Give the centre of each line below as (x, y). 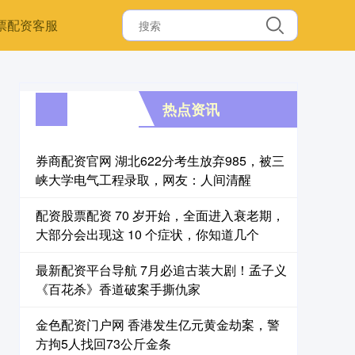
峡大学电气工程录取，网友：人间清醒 (143, 179)
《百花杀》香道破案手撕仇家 (118, 289)
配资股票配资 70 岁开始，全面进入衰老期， (160, 215)
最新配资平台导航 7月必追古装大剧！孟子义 (161, 270)
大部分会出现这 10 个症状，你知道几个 (147, 234)
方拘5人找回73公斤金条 (103, 344)
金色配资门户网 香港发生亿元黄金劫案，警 (158, 324)
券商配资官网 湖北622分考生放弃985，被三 (160, 160)
